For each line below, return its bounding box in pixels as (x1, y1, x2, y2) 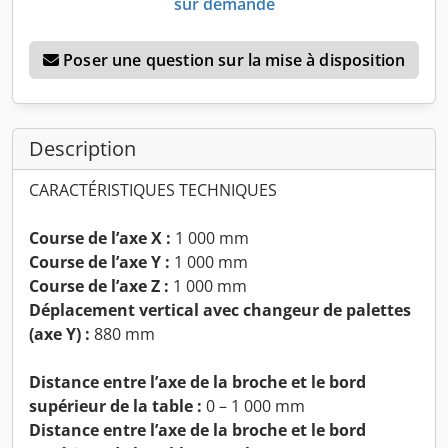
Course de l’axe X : (29, 226, 171, 249)
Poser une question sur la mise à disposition (63, 48, 406, 71)
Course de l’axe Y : (29, 250, 170, 273)
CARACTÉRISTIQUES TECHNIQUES (29, 178, 277, 201)
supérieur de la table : (29, 394, 202, 417)
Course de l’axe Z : (29, 274, 169, 297)
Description (29, 134, 136, 162)
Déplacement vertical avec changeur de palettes (29, 298, 411, 321)
